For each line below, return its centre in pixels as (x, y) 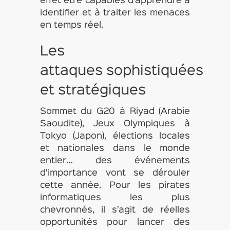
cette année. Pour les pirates (115, 186)
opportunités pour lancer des (115, 223)
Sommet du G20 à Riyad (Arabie (115, 112)
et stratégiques (93, 91)
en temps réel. (71, 25)
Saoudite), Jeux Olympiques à (115, 124)
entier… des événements (115, 161)
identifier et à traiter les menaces (115, 13)
